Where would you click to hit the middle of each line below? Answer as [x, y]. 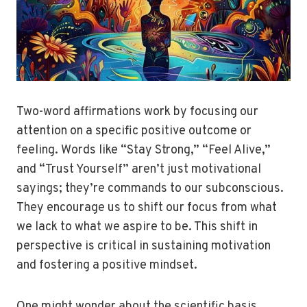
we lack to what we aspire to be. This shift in [137, 227]
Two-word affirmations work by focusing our [137, 112]
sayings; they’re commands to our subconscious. [150, 189]
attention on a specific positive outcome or [134, 131]
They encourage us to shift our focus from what [147, 208]
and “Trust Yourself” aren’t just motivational [139, 170]
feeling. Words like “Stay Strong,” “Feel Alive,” [144, 150]
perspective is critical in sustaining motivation [144, 246]
